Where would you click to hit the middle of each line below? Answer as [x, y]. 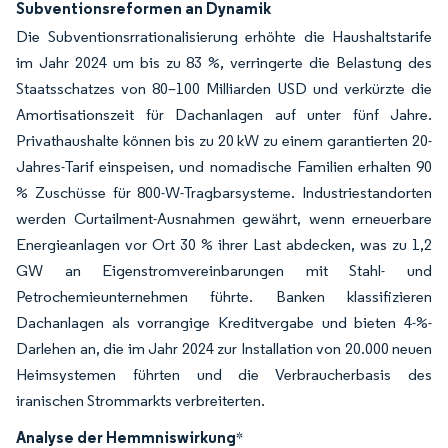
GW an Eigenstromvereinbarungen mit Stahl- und [224, 270]
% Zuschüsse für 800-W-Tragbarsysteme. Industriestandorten [224, 192]
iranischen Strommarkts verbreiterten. [140, 400]
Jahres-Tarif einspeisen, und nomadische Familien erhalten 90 [224, 166]
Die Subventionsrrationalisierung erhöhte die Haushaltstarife [224, 36]
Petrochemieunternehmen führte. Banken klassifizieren [224, 296]
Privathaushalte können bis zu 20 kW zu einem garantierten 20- [224, 140]
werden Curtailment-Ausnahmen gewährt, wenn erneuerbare [224, 218]
